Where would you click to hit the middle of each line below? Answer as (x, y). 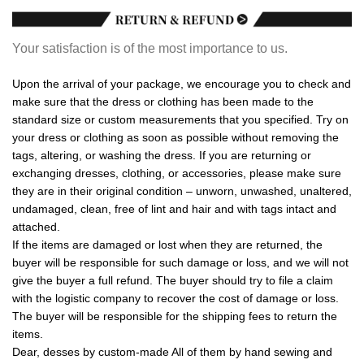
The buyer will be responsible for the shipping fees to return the (175, 316)
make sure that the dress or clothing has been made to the (163, 102)
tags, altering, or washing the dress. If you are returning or (162, 156)
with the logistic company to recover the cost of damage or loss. (175, 299)
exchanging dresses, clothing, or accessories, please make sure (177, 173)
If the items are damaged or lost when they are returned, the (167, 245)
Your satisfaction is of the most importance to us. (150, 48)
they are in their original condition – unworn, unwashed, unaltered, (182, 191)
